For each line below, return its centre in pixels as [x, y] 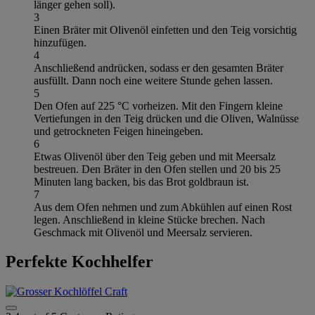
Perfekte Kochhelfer [79, 262]
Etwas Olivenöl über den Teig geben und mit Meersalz [155, 156]
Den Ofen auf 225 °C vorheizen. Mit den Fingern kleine [158, 105]
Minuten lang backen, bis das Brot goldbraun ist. [141, 181]
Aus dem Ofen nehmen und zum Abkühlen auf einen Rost [163, 207]
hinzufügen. [60, 42]
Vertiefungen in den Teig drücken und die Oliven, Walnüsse [166, 118]
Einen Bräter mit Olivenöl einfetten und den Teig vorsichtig [165, 30]
